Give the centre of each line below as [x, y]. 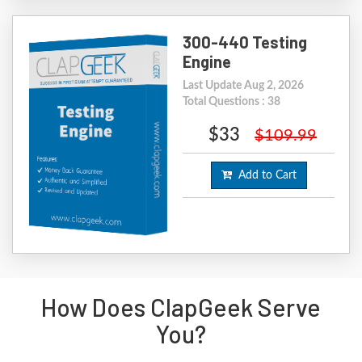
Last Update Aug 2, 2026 [244, 86]
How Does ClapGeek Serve [181, 307]
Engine [207, 62]
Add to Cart [264, 176]
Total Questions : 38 [232, 102]
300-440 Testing [245, 42]
